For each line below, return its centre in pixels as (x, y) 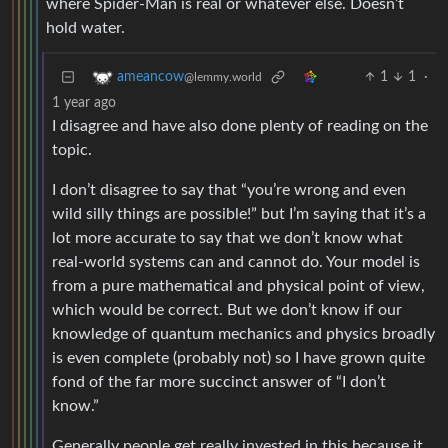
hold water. (85, 28)
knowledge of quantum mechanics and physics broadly (243, 334)
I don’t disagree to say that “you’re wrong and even (229, 190)
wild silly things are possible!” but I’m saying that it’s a (239, 214)
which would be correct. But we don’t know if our (227, 310)
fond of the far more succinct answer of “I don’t (219, 382)
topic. (72, 150)
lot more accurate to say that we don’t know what (227, 238)
